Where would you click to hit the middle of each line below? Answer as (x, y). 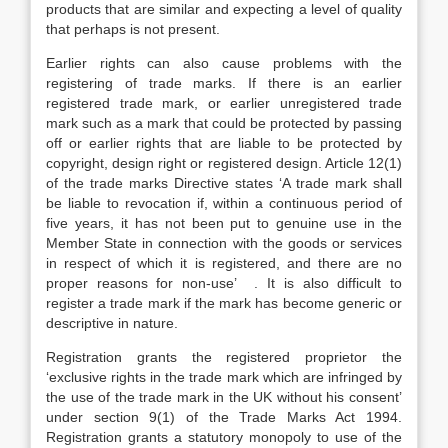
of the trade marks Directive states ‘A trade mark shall (224, 183)
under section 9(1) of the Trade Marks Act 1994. (224, 417)
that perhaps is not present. (133, 29)
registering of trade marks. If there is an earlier (224, 83)
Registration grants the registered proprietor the (224, 357)
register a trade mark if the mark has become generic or (224, 303)
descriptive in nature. (112, 323)
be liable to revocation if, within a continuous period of (224, 203)
